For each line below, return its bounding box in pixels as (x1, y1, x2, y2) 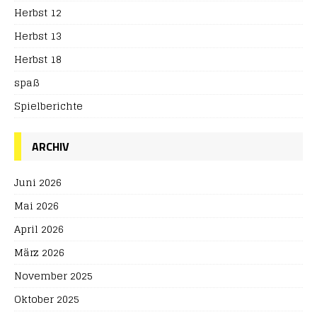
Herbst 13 (14, 27, 62, 45)
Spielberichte (14, 97, 83, 115)
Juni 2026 (14, 173, 62, 191)
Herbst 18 (14, 50, 62, 68)
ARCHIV (32, 138, 69, 155)
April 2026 (14, 220, 64, 238)
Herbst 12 (14, 4, 62, 21)
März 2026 (14, 243, 64, 261)
